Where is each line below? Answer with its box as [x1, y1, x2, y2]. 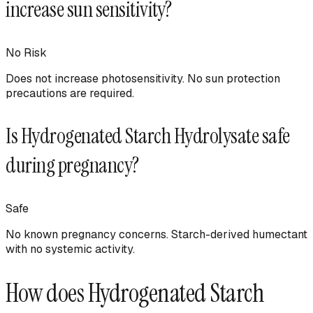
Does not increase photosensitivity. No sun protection [6, 71, 280, 86]
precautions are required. [6, 85, 134, 101]
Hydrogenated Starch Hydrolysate [20, 122, 259, 150]
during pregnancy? [6, 151, 139, 179]
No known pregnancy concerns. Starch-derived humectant [6, 226, 307, 242]
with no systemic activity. [6, 241, 135, 256]
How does [6, 276, 88, 310]
